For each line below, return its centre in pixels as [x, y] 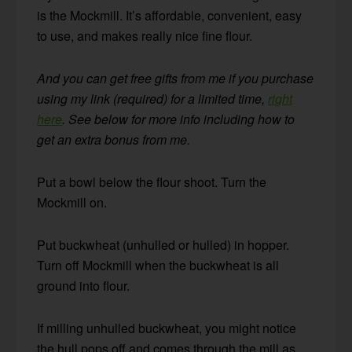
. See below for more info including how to [179, 119]
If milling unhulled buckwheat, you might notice [167, 328]
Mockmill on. [72, 202]
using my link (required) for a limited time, [153, 98]
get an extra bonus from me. [114, 139]
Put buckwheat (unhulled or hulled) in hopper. [163, 244]
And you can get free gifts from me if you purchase [176, 78]
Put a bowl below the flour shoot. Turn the [152, 181]
